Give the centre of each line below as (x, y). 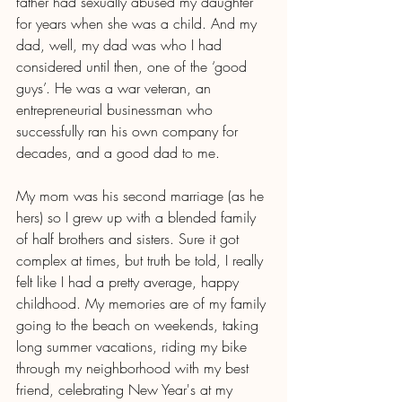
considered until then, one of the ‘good (134, 67)
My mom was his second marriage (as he (142, 196)
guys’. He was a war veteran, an (116, 88)
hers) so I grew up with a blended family (138, 218)
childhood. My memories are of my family (143, 304)
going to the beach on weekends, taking (140, 325)
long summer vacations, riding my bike (134, 347)
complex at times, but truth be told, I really (142, 261)
